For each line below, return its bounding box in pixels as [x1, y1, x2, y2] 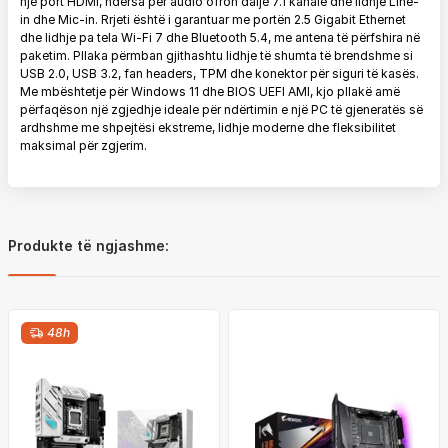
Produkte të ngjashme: [8, 237, 169, 254]
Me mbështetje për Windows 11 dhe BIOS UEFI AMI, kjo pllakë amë [20, 84, 400, 99]
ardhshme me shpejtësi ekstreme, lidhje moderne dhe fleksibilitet [20, 120, 396, 135]
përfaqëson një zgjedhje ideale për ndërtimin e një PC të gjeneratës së [20, 102, 423, 117]
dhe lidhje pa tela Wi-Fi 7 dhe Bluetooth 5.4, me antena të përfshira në [20, 30, 420, 45]
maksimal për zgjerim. [20, 138, 147, 153]
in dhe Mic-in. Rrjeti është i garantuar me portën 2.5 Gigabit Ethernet [20, 12, 406, 27]
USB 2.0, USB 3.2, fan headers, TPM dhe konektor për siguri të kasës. [20, 66, 419, 81]
